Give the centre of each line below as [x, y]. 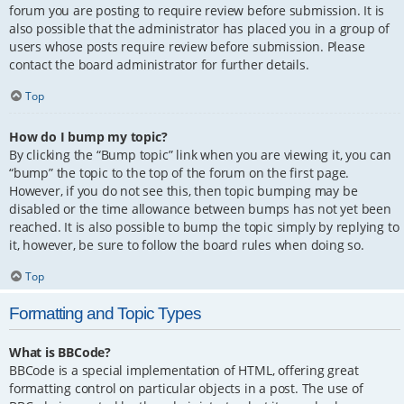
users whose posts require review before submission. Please [187, 47]
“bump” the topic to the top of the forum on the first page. [179, 172]
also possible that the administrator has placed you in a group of [199, 29]
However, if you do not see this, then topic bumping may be [184, 190]
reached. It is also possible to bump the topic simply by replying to [204, 226]
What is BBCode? [60, 352]
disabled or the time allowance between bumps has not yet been [200, 208]
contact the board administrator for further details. [159, 65]
